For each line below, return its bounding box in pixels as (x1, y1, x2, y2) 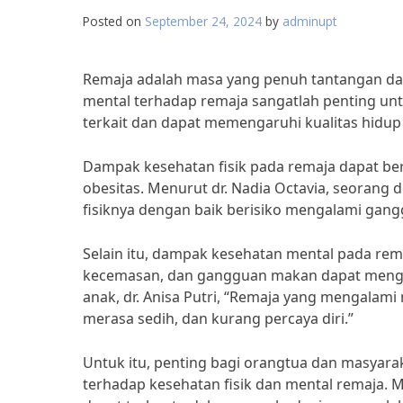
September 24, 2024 (145, 13, 262, 30)
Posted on (83, 13, 145, 30)
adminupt (282, 13, 336, 30)
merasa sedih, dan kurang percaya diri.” (83, 309, 354, 328)
